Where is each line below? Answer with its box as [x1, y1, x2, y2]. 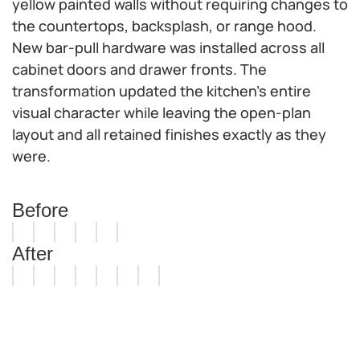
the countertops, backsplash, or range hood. [12, 16, 317, 35]
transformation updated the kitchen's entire [12, 81, 311, 100]
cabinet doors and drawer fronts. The [12, 59, 267, 79]
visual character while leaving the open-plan [12, 103, 311, 122]
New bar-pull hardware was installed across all [12, 38, 325, 57]
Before [12, 199, 68, 221]
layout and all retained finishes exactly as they [12, 125, 326, 144]
